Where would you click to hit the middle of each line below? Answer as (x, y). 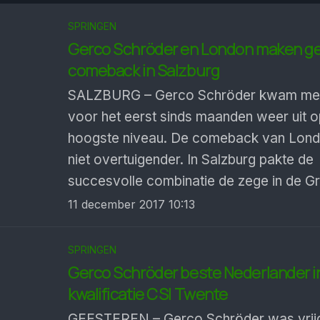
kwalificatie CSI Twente (148, 294)
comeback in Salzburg (144, 71)
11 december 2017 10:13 (131, 204)
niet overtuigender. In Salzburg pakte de (191, 160)
